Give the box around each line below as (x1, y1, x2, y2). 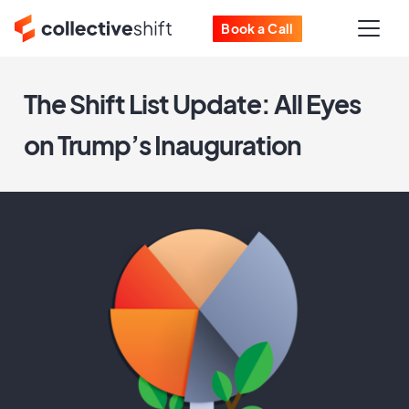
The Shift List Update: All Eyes (24, 88, 361, 120)
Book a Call (221, 19, 294, 37)
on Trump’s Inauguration (24, 129, 301, 161)
